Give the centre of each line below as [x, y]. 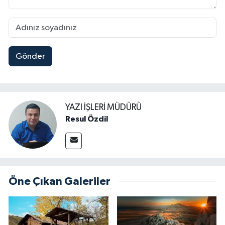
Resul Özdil [87, 119]
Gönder [30, 56]
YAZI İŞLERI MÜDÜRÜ [103, 107]
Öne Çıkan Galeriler [60, 181]
